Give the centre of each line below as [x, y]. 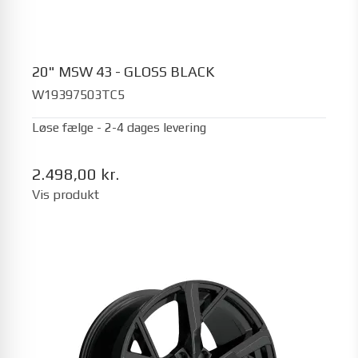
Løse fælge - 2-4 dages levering [119, 127]
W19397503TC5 [78, 94]
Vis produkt [66, 194]
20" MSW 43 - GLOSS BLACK [123, 72]
